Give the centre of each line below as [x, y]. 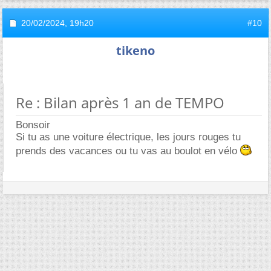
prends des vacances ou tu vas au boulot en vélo [128, 151]
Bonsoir [33, 125]
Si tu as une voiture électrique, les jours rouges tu [128, 137]
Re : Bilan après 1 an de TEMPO [120, 102]
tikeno [135, 50]
